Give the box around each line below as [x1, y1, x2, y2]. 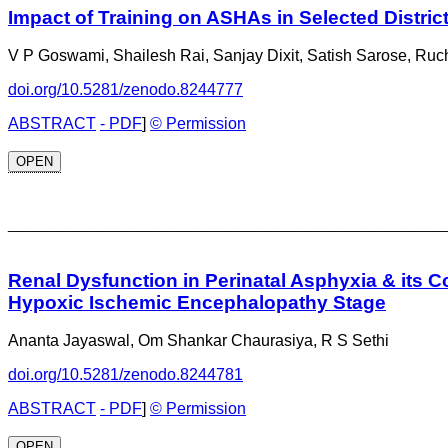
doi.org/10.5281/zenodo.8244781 [8, 366, 243, 384]
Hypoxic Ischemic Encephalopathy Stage [8, 291, 386, 313]
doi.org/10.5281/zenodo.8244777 [8, 81, 243, 99]
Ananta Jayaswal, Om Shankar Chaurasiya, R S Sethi [8, 332, 389, 350]
